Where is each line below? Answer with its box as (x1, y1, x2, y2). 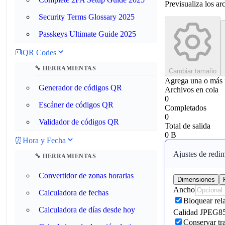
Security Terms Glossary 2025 (39, 13, 135, 21)
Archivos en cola (165, 85, 218, 94)
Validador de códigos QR (39, 118, 119, 126)
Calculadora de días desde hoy (39, 205, 135, 214)
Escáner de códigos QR (39, 100, 114, 109)
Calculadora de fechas (39, 188, 108, 197)
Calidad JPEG (173, 208, 218, 217)
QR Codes (23, 48, 56, 57)
